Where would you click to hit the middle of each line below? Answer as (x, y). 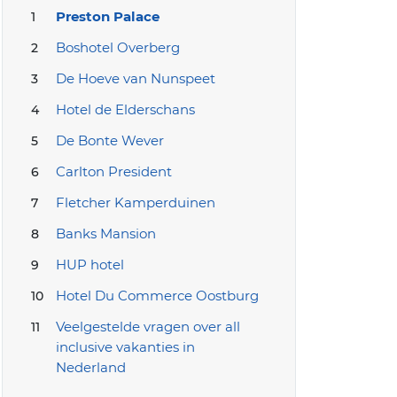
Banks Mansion (106, 233)
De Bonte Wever (110, 140)
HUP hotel (90, 264)
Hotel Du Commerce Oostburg (157, 295)
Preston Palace (108, 16)
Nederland (91, 367)
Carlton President (114, 171)
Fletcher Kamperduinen (136, 202)
